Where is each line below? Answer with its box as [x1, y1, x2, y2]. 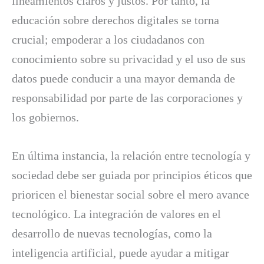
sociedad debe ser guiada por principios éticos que [12, 168, 252, 181]
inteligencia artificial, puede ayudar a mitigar [12, 246, 229, 259]
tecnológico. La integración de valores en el [12, 207, 221, 220]
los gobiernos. [12, 110, 79, 124]
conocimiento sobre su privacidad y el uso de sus [12, 52, 246, 65]
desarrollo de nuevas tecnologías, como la [12, 226, 212, 240]
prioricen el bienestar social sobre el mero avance [12, 187, 249, 201]
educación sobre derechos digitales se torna [12, 13, 219, 27]
